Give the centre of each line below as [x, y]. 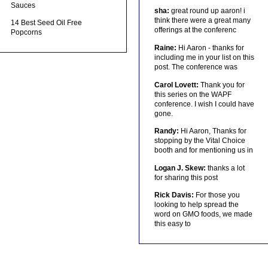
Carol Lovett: [176, 85]
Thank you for [221, 85]
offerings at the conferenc [195, 30]
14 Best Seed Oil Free [47, 23]
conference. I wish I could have [204, 104]
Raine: [165, 48]
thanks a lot [225, 168]
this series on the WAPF [193, 94]
